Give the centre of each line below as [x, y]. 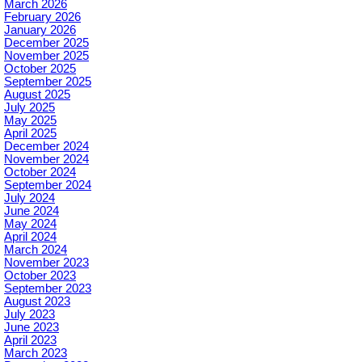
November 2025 [46, 55]
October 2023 [40, 275]
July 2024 [29, 198]
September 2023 [48, 288]
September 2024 [48, 185]
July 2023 [29, 314]
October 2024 [40, 172]
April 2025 [30, 133]
